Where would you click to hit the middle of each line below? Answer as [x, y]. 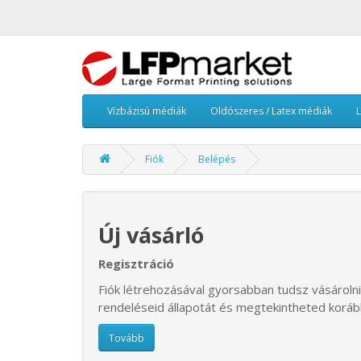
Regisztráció [136, 263]
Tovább [127, 338]
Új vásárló [151, 235]
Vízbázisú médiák [147, 111]
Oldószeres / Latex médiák [271, 111]
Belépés [217, 159]
